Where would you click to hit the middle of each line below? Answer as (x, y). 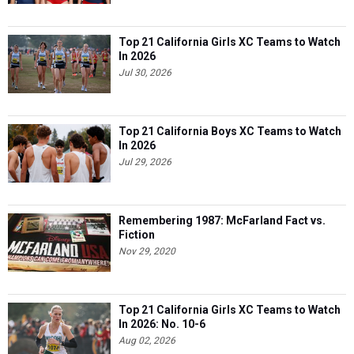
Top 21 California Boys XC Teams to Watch (230, 132)
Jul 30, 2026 (145, 73)
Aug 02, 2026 (147, 341)
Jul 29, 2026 (145, 162)
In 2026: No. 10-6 (162, 324)
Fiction (137, 235)
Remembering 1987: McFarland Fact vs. (222, 221)
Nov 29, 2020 (147, 252)
